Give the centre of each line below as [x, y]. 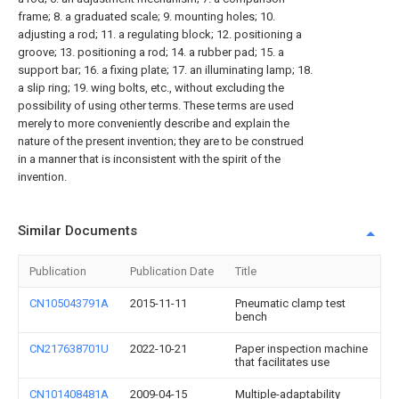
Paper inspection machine [301, 349]
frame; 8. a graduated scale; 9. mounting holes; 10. [147, 16]
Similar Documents [77, 231]
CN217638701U [69, 349]
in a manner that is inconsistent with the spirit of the [149, 159]
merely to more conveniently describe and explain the [154, 123]
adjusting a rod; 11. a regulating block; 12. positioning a [160, 34]
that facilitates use [282, 362]
